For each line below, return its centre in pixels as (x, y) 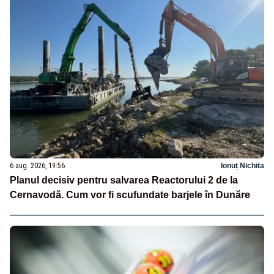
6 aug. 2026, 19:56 (37, 166)
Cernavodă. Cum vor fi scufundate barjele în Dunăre (130, 195)
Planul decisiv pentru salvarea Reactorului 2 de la (124, 180)
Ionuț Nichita (243, 166)
